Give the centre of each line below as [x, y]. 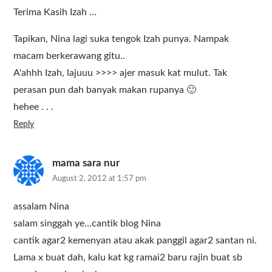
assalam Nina [42, 206]
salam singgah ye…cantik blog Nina [87, 223]
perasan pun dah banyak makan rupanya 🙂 [105, 90]
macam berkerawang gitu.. [70, 56]
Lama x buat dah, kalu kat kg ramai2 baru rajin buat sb [128, 257]
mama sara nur [86, 163]
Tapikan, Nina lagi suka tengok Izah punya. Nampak [121, 39]
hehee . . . [34, 107]
